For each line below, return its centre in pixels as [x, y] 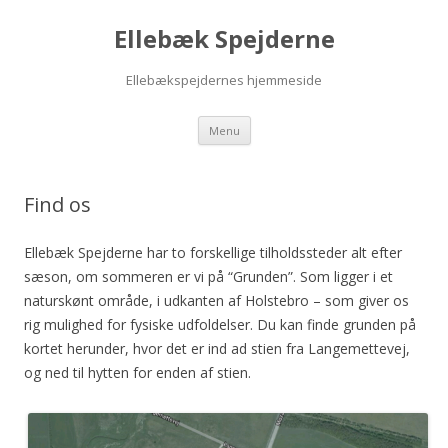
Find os [57, 204]
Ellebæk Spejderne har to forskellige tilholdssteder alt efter [213, 252]
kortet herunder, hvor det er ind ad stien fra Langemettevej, [217, 348]
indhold [274, 150]
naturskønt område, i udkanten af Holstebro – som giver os [216, 300]
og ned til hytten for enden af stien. [137, 372]
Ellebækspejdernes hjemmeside [224, 80]
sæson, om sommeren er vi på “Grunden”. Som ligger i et [208, 276]
